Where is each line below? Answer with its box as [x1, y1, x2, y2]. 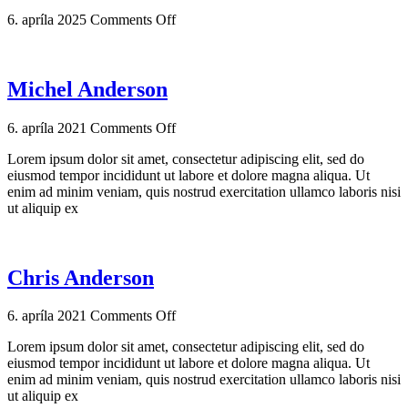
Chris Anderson [7, 265, 154, 290]
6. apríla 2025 [7, 11, 87, 27]
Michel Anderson [7, 76, 168, 101]
